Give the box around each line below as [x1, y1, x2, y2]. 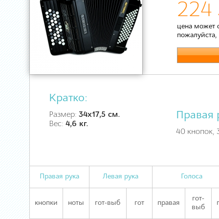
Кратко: [49, 93, 88, 104]
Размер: [49, 111, 79, 119]
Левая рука [103, 173, 139, 180]
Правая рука [40, 173, 79, 180]
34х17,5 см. [79, 111, 120, 119]
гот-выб [95, 199, 121, 207]
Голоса [181, 173, 203, 180]
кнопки [35, 199, 58, 207]
